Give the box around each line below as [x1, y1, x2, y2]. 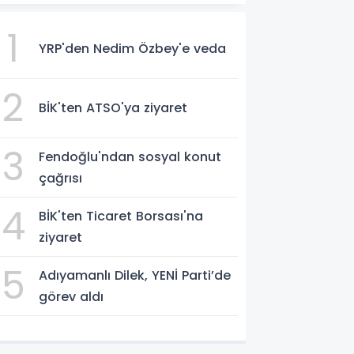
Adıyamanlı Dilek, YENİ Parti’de [39, 265, 232, 284]
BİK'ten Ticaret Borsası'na [39, 206, 204, 225]
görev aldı [39, 287, 104, 306]
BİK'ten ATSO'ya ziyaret [39, 99, 188, 118]
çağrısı [39, 168, 83, 187]
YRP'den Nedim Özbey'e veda [39, 40, 227, 58]
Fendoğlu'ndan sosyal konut [39, 147, 222, 166]
